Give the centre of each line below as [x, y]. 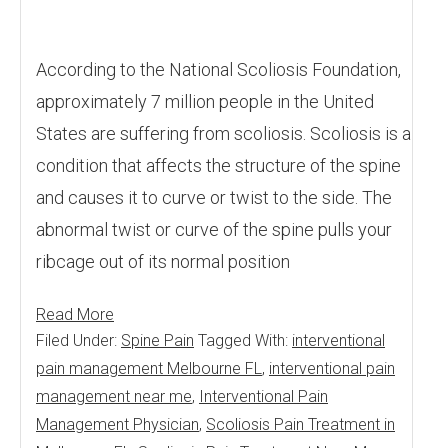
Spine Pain [157, 340]
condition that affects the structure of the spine [218, 165]
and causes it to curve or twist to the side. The [214, 197]
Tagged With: [245, 340]
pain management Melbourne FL [149, 368]
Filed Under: [78, 340]
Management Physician [117, 424]
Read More [75, 314]
